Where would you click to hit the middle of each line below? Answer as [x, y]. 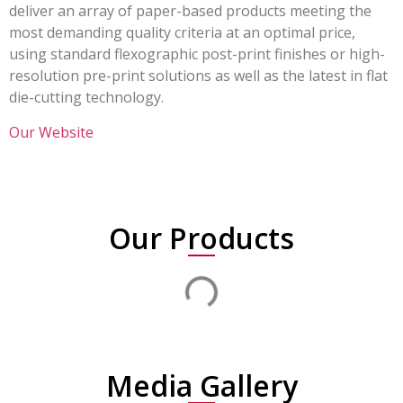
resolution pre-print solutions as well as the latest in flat [198, 76]
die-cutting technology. [86, 98]
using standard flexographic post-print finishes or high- [197, 54]
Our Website [51, 132]
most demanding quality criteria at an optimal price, [182, 33]
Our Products [201, 237]
